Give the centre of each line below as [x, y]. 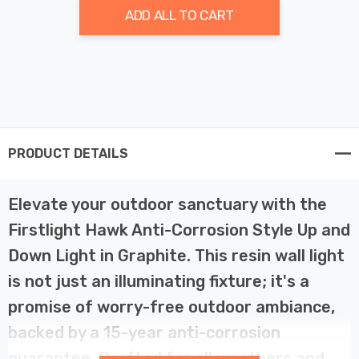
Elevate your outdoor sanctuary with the [167, 204]
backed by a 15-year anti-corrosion [144, 332]
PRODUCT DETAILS [68, 153]
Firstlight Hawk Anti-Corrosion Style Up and [179, 230]
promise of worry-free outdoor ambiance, [171, 307]
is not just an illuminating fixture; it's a [159, 281]
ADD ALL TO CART [179, 15]
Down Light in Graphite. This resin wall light [176, 255]
